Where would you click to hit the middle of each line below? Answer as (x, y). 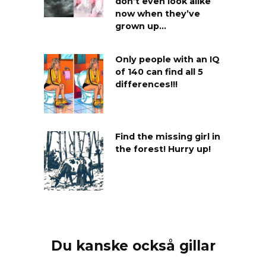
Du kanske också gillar (133, 246)
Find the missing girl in (168, 137)
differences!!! (146, 85)
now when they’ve (158, 14)
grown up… (141, 26)
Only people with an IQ (167, 60)
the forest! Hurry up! (163, 149)
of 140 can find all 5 (159, 72)
